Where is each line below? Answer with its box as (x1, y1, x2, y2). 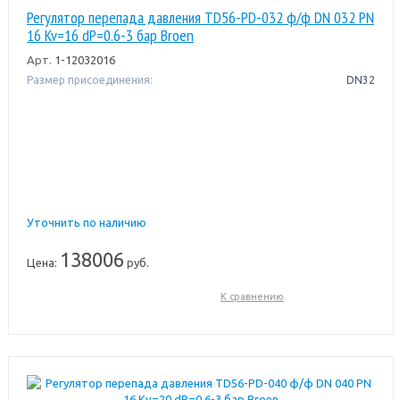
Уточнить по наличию (26, 215, 146, 229)
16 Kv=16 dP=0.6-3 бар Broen (26, 24, 194, 46)
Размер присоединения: (26, 73, 153, 86)
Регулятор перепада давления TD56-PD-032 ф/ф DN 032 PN (26, 6, 374, 28)
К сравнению (221, 290, 285, 302)
